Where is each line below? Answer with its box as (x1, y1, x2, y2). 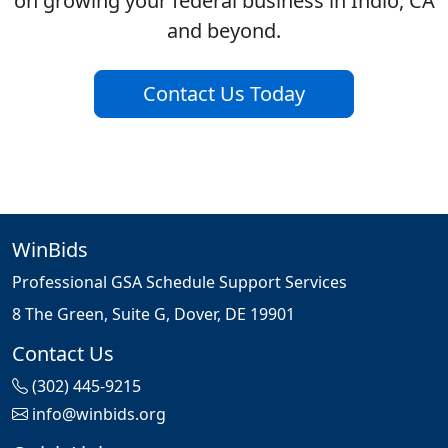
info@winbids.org (32, 403, 166, 426)
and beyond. (167, 17, 281, 45)
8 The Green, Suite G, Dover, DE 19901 (12, 303, 295, 326)
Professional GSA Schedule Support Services (12, 271, 347, 294)
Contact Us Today (143, 80, 305, 108)
